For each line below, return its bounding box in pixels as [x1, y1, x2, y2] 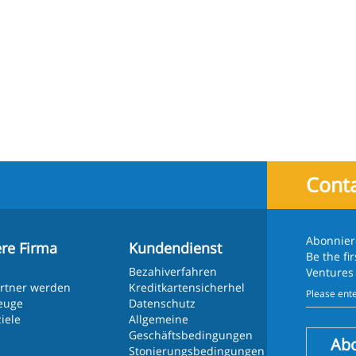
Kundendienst [129, 238, 222, 257]
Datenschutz [129, 296, 196, 311]
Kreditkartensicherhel [129, 280, 246, 295]
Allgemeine [129, 311, 189, 327]
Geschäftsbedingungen [129, 327, 253, 342]
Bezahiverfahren [129, 264, 218, 279]
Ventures [306, 265, 354, 280]
